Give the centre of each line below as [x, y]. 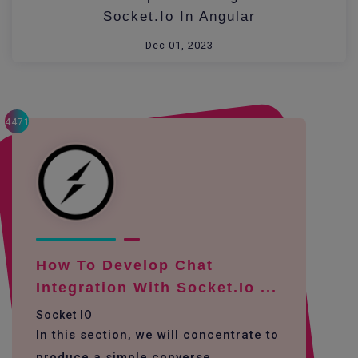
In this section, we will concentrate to [157, 335]
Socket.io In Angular [179, 16]
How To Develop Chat [125, 265]
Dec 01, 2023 [179, 45]
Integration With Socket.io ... [157, 288]
